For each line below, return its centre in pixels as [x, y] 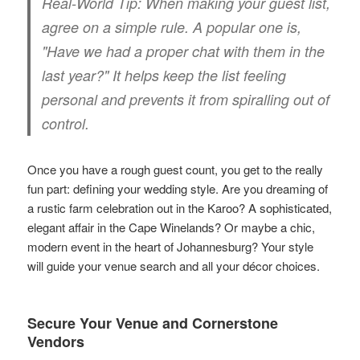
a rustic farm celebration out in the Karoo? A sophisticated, [180, 207]
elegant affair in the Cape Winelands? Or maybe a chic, [172, 227]
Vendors [56, 341]
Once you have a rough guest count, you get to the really [176, 169]
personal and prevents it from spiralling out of [186, 99]
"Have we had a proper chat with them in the [184, 51]
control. [66, 123]
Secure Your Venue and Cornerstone [153, 323]
